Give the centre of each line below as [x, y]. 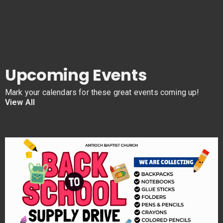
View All [20, 103]
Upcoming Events [76, 75]
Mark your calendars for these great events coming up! [102, 93]
